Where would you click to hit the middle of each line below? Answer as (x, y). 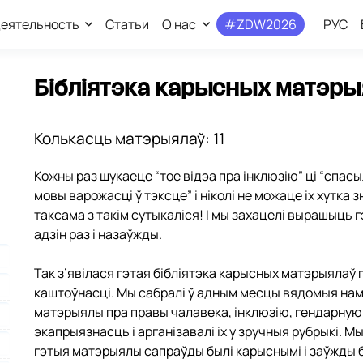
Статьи (128, 24)
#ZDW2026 (261, 24)
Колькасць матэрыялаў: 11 (129, 139)
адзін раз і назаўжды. (98, 234)
